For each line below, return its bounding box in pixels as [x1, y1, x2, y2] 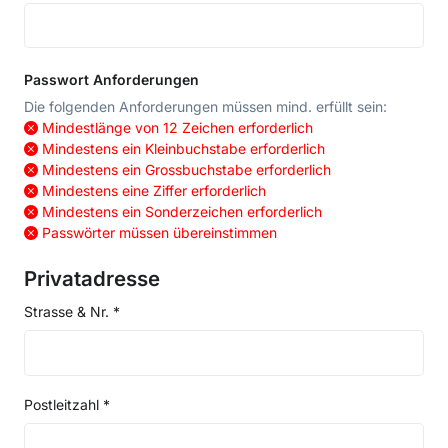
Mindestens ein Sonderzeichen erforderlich [42, 203, 322, 221]
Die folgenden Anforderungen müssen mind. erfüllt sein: [24, 98, 387, 116]
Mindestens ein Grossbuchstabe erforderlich [42, 161, 331, 179]
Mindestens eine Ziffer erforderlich [42, 182, 266, 200]
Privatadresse [24, 266, 160, 292]
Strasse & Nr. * [24, 303, 120, 321]
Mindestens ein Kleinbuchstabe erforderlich [42, 140, 325, 158]
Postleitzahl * [24, 395, 110, 413]
